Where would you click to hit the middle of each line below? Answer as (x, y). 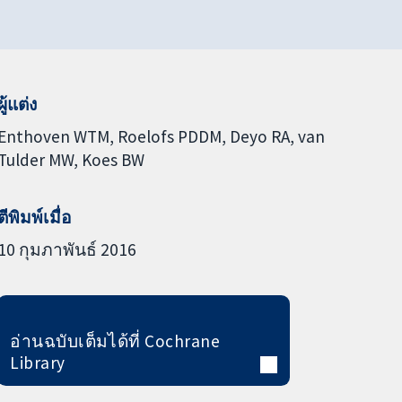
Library (38, 362)
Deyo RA (259, 136)
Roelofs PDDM (169, 136)
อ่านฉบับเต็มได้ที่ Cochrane (115, 341)
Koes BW (113, 159)
